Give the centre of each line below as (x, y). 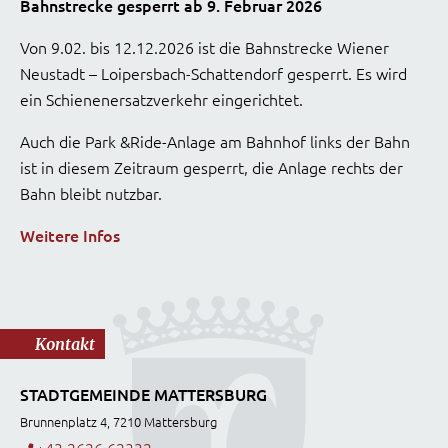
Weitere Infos (70, 235)
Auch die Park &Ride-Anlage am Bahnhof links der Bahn (215, 141)
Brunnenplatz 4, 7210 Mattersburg (118, 422)
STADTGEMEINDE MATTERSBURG (143, 394)
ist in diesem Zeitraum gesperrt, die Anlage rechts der (211, 167)
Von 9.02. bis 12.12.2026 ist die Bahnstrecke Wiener (204, 47)
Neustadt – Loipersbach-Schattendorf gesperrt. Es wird (213, 73)
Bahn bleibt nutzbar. (91, 193)
